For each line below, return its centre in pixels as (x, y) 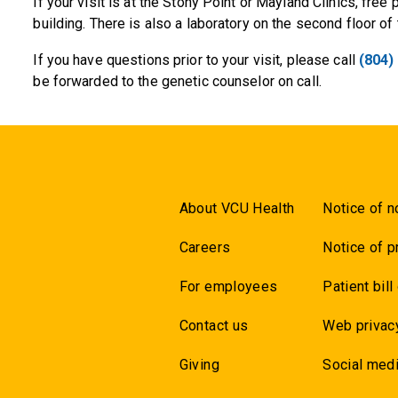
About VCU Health (237, 208)
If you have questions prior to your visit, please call (196, 60)
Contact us (214, 326)
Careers (205, 247)
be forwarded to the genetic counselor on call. (177, 81)
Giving (199, 365)
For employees (228, 287)
